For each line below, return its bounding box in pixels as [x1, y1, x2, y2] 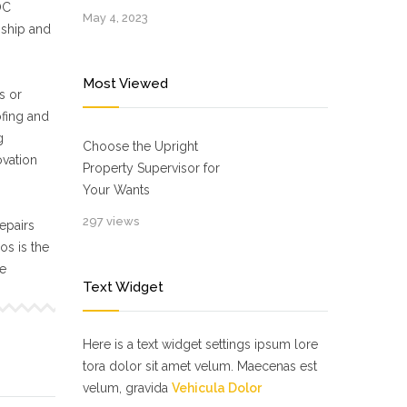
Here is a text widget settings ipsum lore [83, 337, 318, 352]
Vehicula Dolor [172, 381, 262, 395]
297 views [83, 214, 139, 228]
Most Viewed [83, 75, 168, 92]
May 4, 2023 [83, 11, 148, 25]
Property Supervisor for [83, 161, 220, 175]
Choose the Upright [83, 139, 198, 154]
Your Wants [83, 183, 150, 197]
